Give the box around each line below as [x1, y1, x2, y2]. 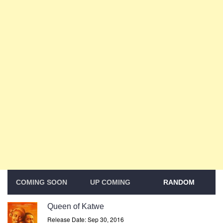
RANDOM [163, 178, 195, 186]
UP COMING [90, 178, 131, 186]
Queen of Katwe [47, 202, 104, 211]
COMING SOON [16, 178, 68, 186]
